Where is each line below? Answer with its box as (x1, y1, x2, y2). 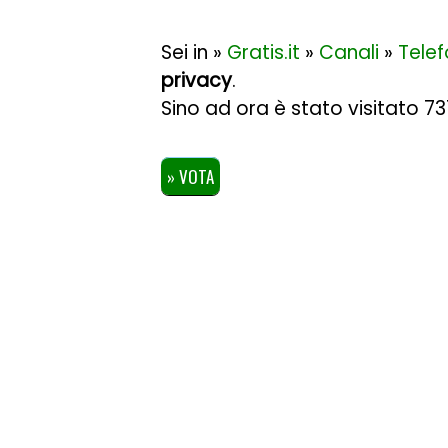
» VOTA (167, 163, 214, 189)
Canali (319, 39, 379, 66)
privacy (161, 67, 232, 94)
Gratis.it (227, 39, 300, 66)
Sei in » (161, 39, 227, 66)
